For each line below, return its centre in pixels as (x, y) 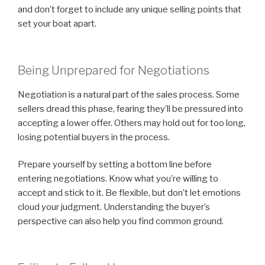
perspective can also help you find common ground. (121, 222)
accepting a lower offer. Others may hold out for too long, (132, 123)
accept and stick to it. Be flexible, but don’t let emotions (129, 193)
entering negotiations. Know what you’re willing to (118, 179)
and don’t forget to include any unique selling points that (130, 10)
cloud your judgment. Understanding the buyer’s (114, 207)
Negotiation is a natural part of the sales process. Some (129, 94)
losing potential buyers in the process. (94, 137)
